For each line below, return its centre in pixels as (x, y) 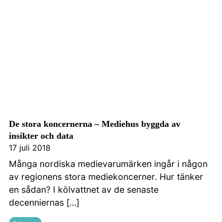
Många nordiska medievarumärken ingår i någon (108, 164)
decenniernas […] (44, 202)
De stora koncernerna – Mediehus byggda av (95, 124)
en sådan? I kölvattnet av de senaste (84, 189)
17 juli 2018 (30, 147)
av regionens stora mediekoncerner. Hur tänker (106, 176)
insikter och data (41, 136)
